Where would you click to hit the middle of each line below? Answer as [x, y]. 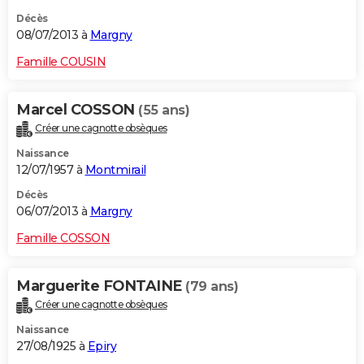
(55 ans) [164, 110]
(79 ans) [212, 287]
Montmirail [115, 170]
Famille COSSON [63, 238]
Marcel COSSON [77, 110]
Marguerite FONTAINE [101, 286]
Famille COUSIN [61, 62]
